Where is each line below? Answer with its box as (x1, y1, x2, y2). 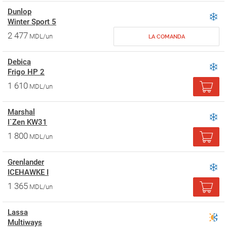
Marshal (8, 107, 35, 117)
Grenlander (8, 158, 44, 167)
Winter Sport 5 (8, 17, 56, 26)
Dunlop (8, 7, 31, 16)
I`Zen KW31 (8, 118, 47, 127)
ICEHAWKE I (8, 168, 49, 177)
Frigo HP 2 (8, 67, 45, 77)
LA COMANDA (148, 33, 185, 40)
